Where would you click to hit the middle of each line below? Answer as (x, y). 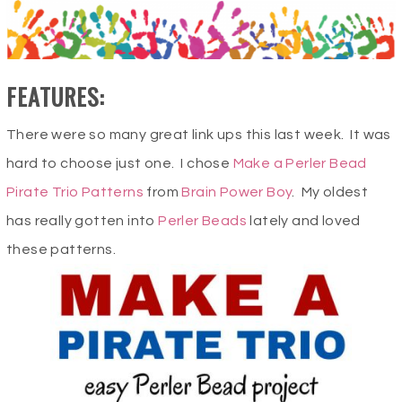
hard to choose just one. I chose (120, 164)
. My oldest (330, 192)
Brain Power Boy (237, 192)
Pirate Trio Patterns (75, 192)
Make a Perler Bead (300, 164)
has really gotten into (83, 221)
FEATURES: (56, 97)
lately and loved (304, 221)
